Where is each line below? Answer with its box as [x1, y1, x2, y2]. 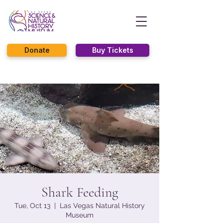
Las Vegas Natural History [60, 202, 145, 210]
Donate [24, 46, 50, 54]
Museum [66, 211, 94, 219]
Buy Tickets [92, 46, 133, 54]
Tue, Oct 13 [14, 202, 50, 210]
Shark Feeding [41, 184, 118, 201]
